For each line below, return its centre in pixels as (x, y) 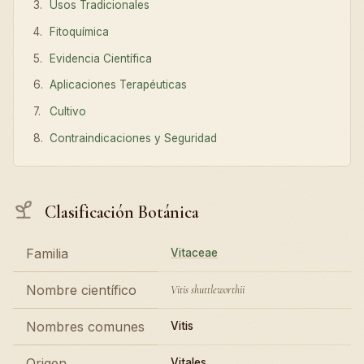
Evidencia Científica (101, 58)
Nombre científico (81, 290)
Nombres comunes (85, 326)
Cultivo (68, 112)
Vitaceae (194, 252)
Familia (47, 253)
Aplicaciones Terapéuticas (119, 85)
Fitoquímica (80, 31)
